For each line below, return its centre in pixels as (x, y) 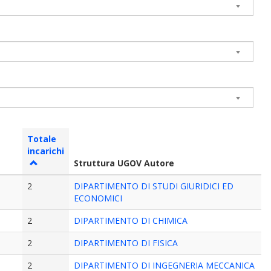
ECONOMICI (98, 198)
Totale (42, 139)
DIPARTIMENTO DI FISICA (126, 243)
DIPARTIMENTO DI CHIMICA (131, 220)
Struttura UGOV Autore (124, 163)
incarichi (46, 151)
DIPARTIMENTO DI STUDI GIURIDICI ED (154, 186)
